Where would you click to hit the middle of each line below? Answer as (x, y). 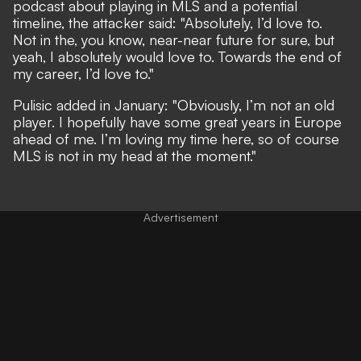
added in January (110, 104)
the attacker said (120, 22)
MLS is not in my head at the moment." (135, 155)
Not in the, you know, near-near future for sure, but (174, 39)
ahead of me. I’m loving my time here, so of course (176, 138)
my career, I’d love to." (83, 73)
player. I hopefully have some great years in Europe (177, 121)
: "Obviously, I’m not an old (249, 104)
